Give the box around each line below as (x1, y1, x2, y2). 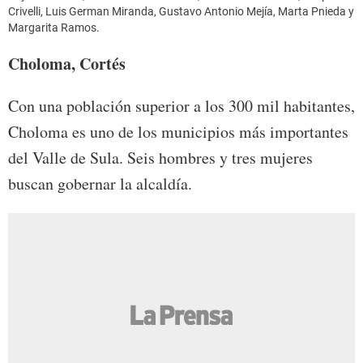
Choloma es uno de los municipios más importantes (8, 121, 348, 143)
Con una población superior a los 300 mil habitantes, (8, 95, 355, 117)
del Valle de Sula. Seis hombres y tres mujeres (8, 147, 313, 169)
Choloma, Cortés (8, 52, 126, 76)
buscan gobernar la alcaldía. (8, 173, 192, 195)
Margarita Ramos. (8, 21, 100, 35)
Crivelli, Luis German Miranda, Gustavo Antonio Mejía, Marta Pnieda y (8, 5, 354, 19)
